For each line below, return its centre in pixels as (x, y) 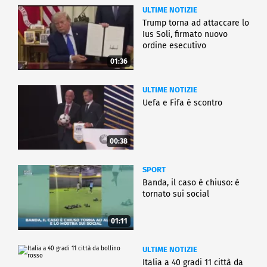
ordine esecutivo (174, 45)
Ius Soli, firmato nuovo (185, 34)
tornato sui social (176, 194)
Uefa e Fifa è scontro (182, 103)
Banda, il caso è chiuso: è (191, 182)
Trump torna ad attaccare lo (196, 23)
